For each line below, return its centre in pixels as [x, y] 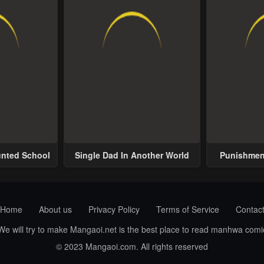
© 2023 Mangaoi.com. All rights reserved [132, 246]
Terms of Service [187, 209]
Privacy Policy [114, 209]
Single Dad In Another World [132, 155]
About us [55, 209]
